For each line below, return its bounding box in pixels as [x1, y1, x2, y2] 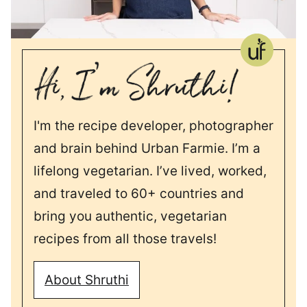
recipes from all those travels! [34, 230, 217, 247]
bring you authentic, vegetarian [34, 208, 227, 224]
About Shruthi [45, 271, 129, 288]
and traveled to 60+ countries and [34, 185, 244, 201]
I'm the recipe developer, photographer [34, 117, 273, 134]
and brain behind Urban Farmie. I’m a [34, 140, 260, 156]
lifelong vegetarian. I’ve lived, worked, [34, 162, 267, 179]
